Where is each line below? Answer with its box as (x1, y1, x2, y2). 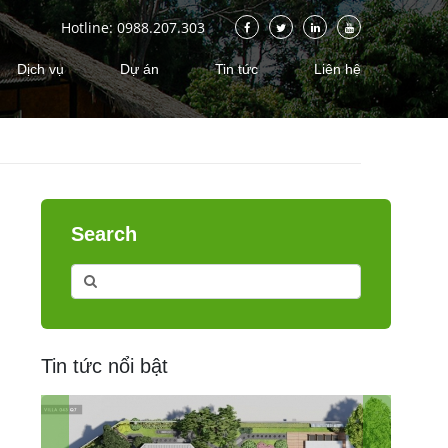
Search (71, 222, 137, 245)
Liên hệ (314, 60, 361, 77)
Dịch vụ (17, 60, 64, 77)
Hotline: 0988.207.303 (61, 17, 205, 37)
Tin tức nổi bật (41, 354, 168, 377)
